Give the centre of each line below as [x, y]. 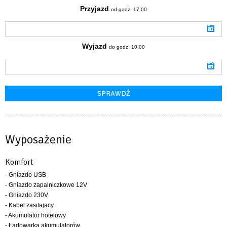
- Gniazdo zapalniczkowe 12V [46, 185]
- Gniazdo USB [26, 175]
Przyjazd [94, 8]
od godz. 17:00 [129, 9]
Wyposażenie [38, 139]
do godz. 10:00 [127, 47]
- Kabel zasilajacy [29, 205]
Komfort [19, 162]
